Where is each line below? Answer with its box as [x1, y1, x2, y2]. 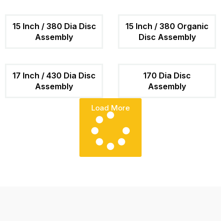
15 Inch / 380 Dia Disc [12, 21, 96, 31]
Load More [91, 103, 130, 112]
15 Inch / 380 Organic [125, 21, 209, 31]
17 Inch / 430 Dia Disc [12, 70, 96, 80]
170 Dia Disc [143, 70, 191, 80]
